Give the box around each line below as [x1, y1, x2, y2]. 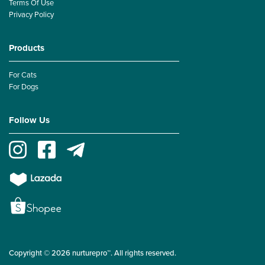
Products [9, 41, 44, 54]
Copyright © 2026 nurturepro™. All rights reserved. [9, 247, 176, 258]
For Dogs [9, 81, 38, 92]
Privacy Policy [9, 9, 54, 20]
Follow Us [9, 114, 50, 127]
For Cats [9, 69, 37, 80]
